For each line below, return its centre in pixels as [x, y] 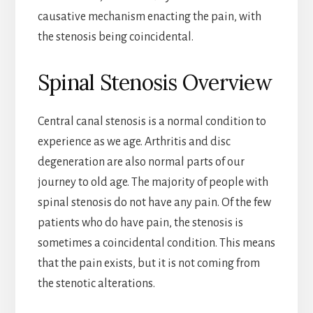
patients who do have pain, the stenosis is [140, 223]
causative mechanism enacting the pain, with [149, 16]
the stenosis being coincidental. [115, 37]
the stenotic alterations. [96, 283]
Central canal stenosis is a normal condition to [152, 121]
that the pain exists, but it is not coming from [148, 263]
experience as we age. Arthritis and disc [134, 141]
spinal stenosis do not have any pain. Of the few [154, 202]
